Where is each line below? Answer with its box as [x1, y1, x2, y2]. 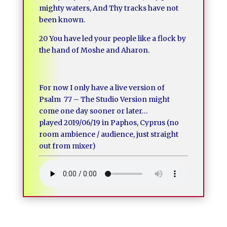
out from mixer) [39, 141, 96, 150]
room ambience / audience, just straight [39, 130, 178, 139]
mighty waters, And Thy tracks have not [39, 4, 178, 13]
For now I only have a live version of [39, 83, 165, 92]
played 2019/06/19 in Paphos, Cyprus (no [39, 118, 179, 127]
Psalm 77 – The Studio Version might [39, 95, 170, 104]
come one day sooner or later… [39, 106, 148, 116]
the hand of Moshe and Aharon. [39, 46, 149, 55]
